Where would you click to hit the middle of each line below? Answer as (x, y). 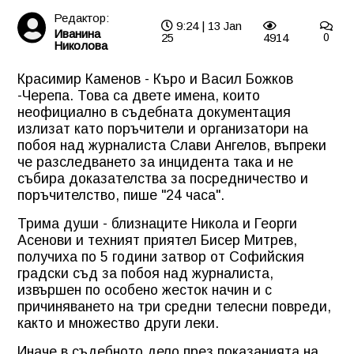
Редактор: (81, 17)
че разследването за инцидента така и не (155, 162)
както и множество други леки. (118, 323)
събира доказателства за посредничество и (163, 178)
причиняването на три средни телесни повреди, (174, 306)
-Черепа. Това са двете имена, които (139, 95)
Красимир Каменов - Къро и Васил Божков (155, 79)
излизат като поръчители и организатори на (163, 128)
